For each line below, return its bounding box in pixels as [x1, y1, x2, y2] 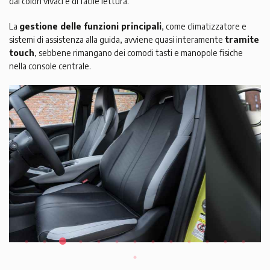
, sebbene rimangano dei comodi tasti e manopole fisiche [34, 48, 243, 58]
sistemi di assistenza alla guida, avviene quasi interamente [9, 34, 225, 45]
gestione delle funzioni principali [19, 21, 162, 32]
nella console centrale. [9, 61, 91, 72]
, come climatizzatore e [162, 21, 246, 32]
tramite [225, 34, 259, 45]
